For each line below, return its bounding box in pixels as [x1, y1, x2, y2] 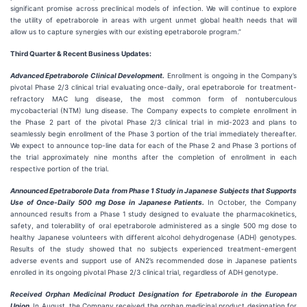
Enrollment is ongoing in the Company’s [164, 71, 297, 79]
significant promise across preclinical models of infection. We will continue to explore [10, 4, 297, 12]
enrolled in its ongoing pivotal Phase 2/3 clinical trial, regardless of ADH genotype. [10, 268, 278, 276]
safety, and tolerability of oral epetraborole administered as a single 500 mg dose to [10, 221, 297, 230]
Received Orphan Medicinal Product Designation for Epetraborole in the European [10, 290, 297, 298]
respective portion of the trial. [10, 164, 109, 173]
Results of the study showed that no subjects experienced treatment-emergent [10, 245, 297, 253]
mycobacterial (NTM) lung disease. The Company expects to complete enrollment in [10, 106, 297, 114]
